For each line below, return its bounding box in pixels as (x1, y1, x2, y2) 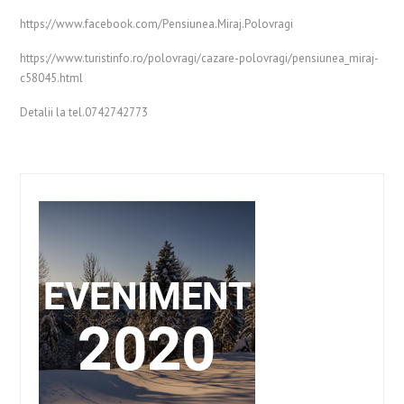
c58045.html (20, 69, 84, 86)
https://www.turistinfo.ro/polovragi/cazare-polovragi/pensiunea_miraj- (20, 50, 380, 66)
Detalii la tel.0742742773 (20, 104, 149, 120)
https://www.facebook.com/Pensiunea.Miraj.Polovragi (20, 15, 294, 32)
